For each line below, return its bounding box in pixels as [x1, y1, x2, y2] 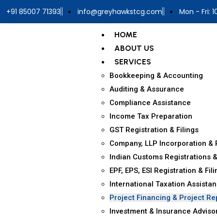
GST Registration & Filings [109, 125, 199, 134]
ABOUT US [114, 44, 154, 53]
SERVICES [114, 57, 151, 66]
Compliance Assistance [109, 98, 191, 107]
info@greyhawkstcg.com [77, 7, 162, 16]
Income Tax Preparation [109, 112, 192, 121]
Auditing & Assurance [109, 85, 184, 93]
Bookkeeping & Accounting [109, 71, 203, 80]
